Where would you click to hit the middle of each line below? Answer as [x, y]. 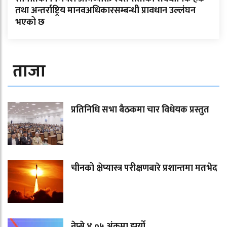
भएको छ [30, 23]
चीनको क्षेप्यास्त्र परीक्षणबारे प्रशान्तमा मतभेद [144, 168]
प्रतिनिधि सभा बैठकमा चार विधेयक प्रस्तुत [140, 110]
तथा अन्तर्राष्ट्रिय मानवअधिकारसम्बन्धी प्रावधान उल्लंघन [105, 11]
